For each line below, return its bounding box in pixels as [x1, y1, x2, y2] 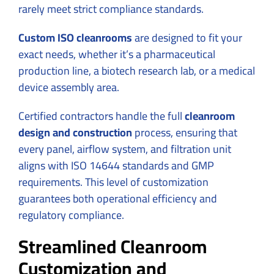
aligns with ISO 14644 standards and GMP [18, 155, 214, 176]
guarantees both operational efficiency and [18, 188, 217, 209]
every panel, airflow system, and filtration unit [18, 138, 231, 159]
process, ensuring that [132, 122, 237, 143]
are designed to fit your [132, 27, 242, 48]
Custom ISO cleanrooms [18, 27, 132, 48]
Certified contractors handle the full [18, 105, 185, 126]
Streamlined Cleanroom [18, 229, 207, 264]
